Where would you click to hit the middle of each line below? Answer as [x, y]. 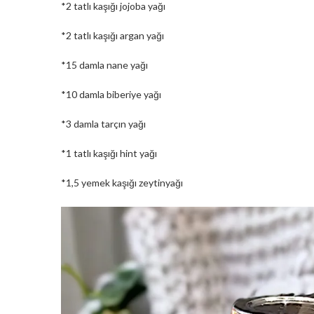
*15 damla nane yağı [104, 64]
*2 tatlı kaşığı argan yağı [112, 35]
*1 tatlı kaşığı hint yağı [109, 153]
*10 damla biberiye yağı [111, 94]
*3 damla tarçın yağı [103, 123]
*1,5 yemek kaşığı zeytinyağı [122, 182]
